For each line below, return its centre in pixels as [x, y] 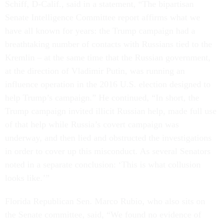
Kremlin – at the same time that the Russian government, [108, 57]
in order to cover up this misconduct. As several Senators [108, 151]
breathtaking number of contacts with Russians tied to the [109, 44]
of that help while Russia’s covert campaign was [92, 124]
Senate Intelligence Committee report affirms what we [103, 17]
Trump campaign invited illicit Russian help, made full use [111, 111]
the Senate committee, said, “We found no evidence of [103, 215]
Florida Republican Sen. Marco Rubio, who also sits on [105, 201]
